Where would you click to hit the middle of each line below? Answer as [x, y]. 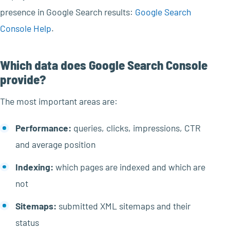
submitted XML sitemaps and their [123, 206]
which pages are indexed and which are [129, 167]
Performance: [43, 128]
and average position [55, 145]
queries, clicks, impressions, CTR [136, 128]
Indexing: [34, 167]
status [27, 222]
